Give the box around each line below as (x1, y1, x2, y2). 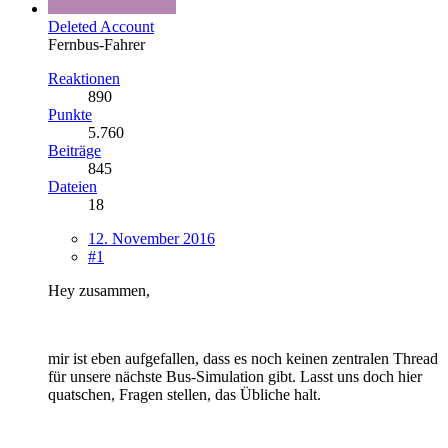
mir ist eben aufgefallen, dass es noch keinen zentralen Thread (48, 349, 438, 367)
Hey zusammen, (48, 281, 150, 299)
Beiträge (48, 141, 101, 159)
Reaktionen (48, 69, 120, 87)
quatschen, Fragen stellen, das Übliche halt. (48, 385, 321, 403)
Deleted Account (48, 17, 154, 35)
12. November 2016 (88, 229, 215, 247)
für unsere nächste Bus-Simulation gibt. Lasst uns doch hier (48, 367, 422, 385)
